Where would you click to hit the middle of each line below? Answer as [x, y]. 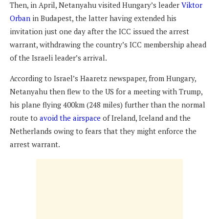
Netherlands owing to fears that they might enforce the [103, 131]
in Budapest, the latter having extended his [103, 18]
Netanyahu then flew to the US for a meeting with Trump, [106, 92]
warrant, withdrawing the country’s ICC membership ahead [108, 45]
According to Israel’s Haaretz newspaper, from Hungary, [103, 78]
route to [25, 118]
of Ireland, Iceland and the [146, 118]
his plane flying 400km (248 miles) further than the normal [108, 105]
